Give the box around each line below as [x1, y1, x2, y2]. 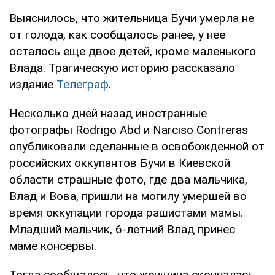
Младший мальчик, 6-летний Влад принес [9, 222, 235, 236]
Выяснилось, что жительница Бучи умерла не [9, 10, 254, 25]
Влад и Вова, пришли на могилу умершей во [9, 188, 247, 203]
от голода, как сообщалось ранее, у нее [9, 27, 225, 42]
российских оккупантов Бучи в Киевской [9, 155, 230, 170]
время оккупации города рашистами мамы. [9, 205, 243, 220]
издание [9, 77, 56, 91]
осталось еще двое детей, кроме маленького [9, 44, 256, 58]
